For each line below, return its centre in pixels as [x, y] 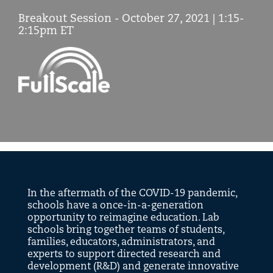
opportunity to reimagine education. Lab [123, 218]
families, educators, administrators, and [121, 242]
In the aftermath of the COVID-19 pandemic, [132, 193]
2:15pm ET [46, 31]
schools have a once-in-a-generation [115, 206]
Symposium [43, 54]
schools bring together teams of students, [126, 230]
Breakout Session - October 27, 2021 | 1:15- [131, 19]
